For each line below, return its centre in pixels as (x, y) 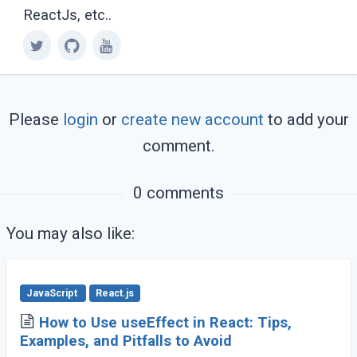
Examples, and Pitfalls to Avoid (126, 341)
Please (35, 119)
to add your (306, 119)
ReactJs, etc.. (67, 15)
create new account (192, 119)
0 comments (178, 193)
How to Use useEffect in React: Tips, (165, 322)
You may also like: (71, 234)
